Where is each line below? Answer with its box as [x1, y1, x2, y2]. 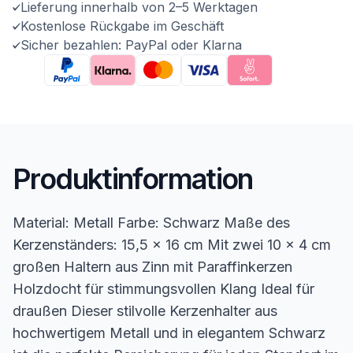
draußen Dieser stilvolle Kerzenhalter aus [13, 303, 277, 319]
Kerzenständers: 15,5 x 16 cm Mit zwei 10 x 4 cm [13, 236, 331, 253]
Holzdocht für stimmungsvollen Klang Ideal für [13, 281, 314, 297]
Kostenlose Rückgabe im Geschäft [20, 18, 224, 34]
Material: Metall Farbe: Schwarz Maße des [13, 214, 290, 231]
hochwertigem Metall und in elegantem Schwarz [13, 325, 325, 341]
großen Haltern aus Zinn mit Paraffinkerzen [13, 258, 292, 275]
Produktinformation [13, 162, 253, 196]
